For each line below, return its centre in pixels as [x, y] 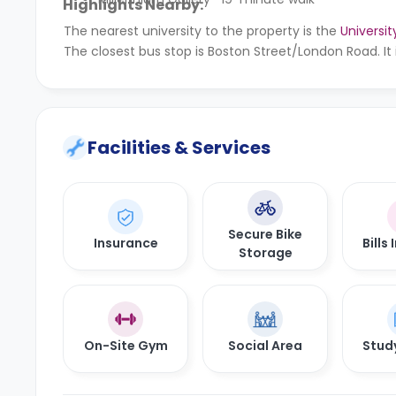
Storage [265, 252]
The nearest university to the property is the [202, 30]
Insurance [126, 244]
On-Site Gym [126, 346]
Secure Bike [265, 234]
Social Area [265, 346]
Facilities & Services [179, 147]
